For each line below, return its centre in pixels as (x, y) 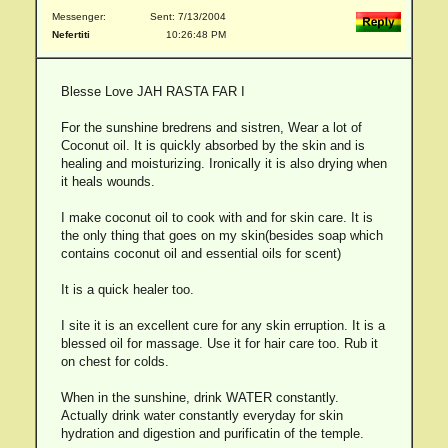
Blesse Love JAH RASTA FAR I (152, 91)
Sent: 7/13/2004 (188, 16)
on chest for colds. (114, 361)
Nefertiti (71, 34)
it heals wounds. (107, 181)
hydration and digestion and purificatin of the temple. (212, 433)
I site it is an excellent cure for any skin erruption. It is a (222, 325)
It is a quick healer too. (127, 289)
